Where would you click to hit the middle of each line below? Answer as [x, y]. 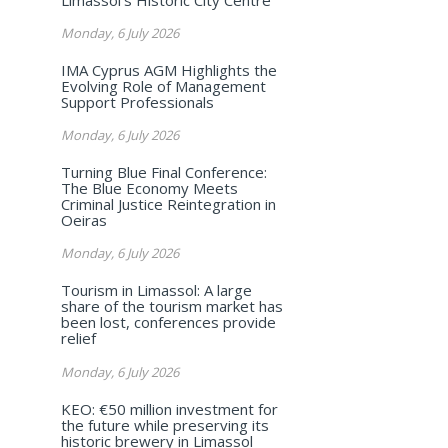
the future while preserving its [164, 424]
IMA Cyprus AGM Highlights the [168, 70]
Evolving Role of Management [163, 86]
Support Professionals [137, 102]
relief [78, 338]
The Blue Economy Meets [149, 188]
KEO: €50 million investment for [169, 408]
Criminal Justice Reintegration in [168, 204]
